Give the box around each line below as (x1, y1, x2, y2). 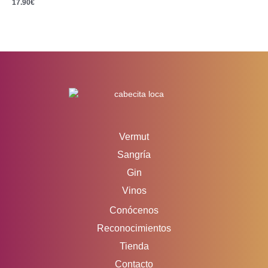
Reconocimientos (97, 223, 171, 233)
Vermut (119, 131, 149, 142)
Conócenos (109, 205, 159, 215)
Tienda (119, 240, 149, 251)
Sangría (117, 149, 151, 160)
